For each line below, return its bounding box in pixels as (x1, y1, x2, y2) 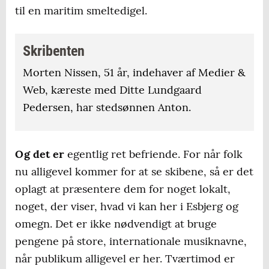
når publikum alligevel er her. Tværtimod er (15, 252, 235, 266)
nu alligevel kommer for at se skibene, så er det (15, 165, 253, 179)
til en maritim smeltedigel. (15, 4, 147, 18)
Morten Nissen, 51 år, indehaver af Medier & (23, 65, 246, 80)
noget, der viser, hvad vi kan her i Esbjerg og (15, 199, 238, 214)
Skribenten (23, 43, 85, 60)
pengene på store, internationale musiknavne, (15, 234, 247, 249)
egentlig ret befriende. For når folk (64, 147, 243, 162)
